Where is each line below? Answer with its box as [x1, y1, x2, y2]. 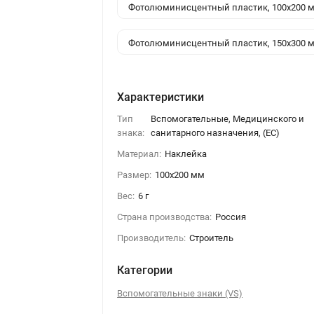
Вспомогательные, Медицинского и [151, 113, 305, 124]
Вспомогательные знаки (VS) [117, 287, 243, 299]
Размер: [117, 169, 152, 180]
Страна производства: [117, 211, 212, 222]
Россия [215, 211, 247, 222]
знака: [117, 127, 145, 138]
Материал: [117, 148, 162, 159]
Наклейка [165, 148, 207, 159]
